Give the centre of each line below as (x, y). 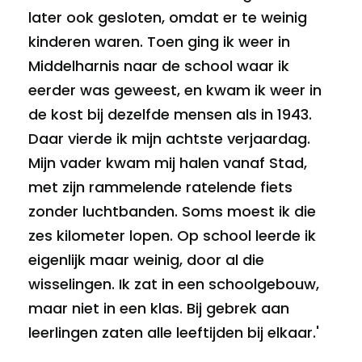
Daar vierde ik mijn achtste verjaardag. (169, 138)
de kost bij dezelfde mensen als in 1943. (170, 114)
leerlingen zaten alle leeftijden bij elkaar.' (174, 332)
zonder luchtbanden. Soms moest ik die (172, 211)
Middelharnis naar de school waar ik (159, 65)
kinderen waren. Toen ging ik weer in (159, 41)
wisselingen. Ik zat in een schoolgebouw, (174, 284)
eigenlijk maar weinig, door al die (146, 259)
